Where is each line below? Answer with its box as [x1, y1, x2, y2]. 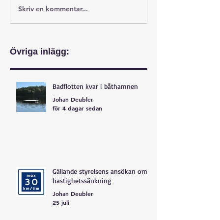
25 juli [53, 198, 69, 206]
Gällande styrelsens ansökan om [53, 166, 147, 175]
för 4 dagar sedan [53, 104, 102, 112]
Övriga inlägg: [10, 46, 69, 56]
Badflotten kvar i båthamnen [53, 82, 138, 90]
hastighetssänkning [53, 176, 111, 185]
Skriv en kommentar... [18, 4, 88, 14]
